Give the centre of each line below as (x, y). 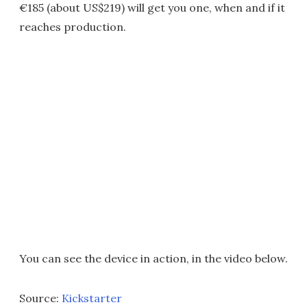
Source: (40, 298)
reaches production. (73, 27)
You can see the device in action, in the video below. (153, 259)
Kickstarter (92, 298)
